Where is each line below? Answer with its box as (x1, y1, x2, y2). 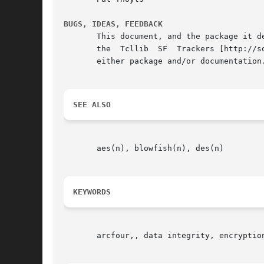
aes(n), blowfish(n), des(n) (64, 144, 224, 153)
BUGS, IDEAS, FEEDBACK (64, 19, 163, 29)
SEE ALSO (73, 100, 111, 110)
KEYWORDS (73, 187, 111, 197)
